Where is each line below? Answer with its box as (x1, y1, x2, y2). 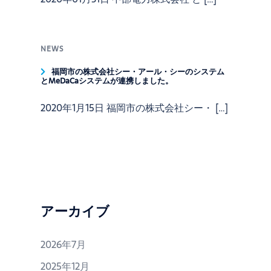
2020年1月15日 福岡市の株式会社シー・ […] (41, 100, 229, 116)
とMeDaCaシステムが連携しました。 (41, 74, 174, 87)
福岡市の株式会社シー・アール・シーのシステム (51, 65, 225, 78)
